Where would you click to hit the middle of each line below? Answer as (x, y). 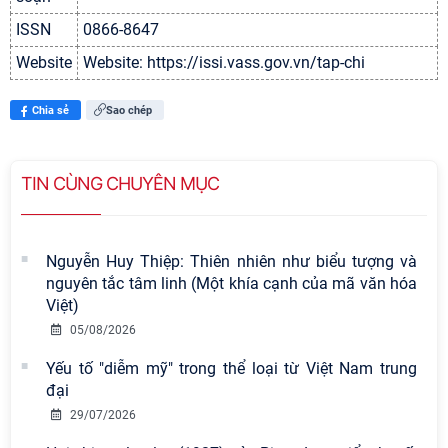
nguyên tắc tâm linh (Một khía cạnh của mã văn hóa (231, 283)
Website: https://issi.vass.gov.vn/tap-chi (224, 62)
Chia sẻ (50, 110)
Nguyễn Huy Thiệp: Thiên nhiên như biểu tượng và (231, 261)
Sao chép (129, 110)
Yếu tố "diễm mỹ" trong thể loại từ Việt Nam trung (231, 368)
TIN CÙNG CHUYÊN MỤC (120, 183)
